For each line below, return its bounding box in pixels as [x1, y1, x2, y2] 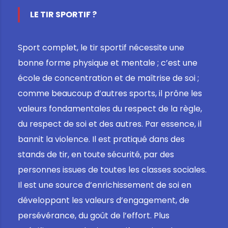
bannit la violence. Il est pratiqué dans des [18, 133, 185, 145]
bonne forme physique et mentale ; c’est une [18, 56, 197, 69]
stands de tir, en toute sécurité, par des [18, 148, 174, 160]
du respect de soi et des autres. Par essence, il [18, 118, 202, 130]
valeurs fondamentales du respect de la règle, [18, 102, 202, 115]
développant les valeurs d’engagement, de [18, 194, 189, 206]
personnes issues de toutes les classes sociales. [18, 163, 207, 176]
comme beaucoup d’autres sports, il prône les [18, 87, 202, 99]
